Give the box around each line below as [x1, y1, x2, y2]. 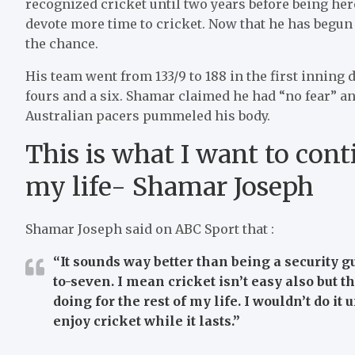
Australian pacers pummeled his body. [25, 107, 270, 124]
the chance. [25, 35, 98, 52]
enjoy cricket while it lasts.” [53, 312, 240, 329]
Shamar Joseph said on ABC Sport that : [25, 220, 274, 237]
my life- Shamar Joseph [25, 170, 314, 203]
